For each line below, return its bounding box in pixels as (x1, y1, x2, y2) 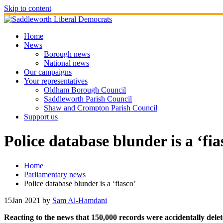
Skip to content (4, 4, 51, 12)
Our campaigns (24, 68, 72, 76)
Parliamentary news (24, 170, 86, 179)
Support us (24, 112, 58, 121)
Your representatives (24, 77, 88, 85)
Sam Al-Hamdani (52, 196, 107, 205)
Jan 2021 (12, 196, 40, 205)
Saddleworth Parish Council (44, 95, 132, 103)
